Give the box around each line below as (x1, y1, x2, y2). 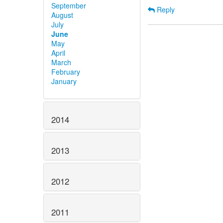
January (51, 76, 77, 86)
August (51, 9, 73, 20)
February (51, 66, 80, 77)
